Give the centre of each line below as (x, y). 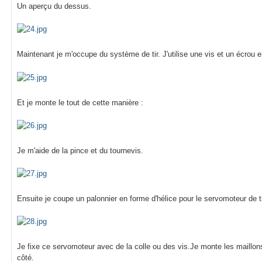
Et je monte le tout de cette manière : (80, 102)
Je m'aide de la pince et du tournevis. (80, 150)
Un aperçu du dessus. (54, 6)
